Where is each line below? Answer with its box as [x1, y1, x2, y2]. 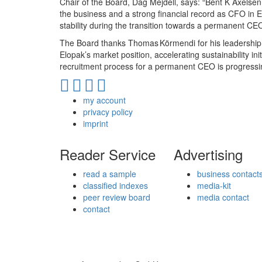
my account [83, 94, 126, 106]
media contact [197, 191, 249, 203]
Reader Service [60, 143, 156, 164]
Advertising [174, 143, 243, 164]
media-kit [197, 179, 231, 191]
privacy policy [83, 105, 133, 118]
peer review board [83, 191, 150, 203]
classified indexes [83, 179, 148, 191]
